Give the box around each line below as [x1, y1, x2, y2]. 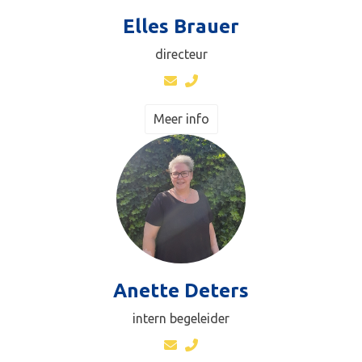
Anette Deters [113, 279, 249, 301]
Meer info [153, 111, 209, 126]
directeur [154, 46, 208, 61]
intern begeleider [133, 310, 229, 326]
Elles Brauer [123, 15, 239, 37]
